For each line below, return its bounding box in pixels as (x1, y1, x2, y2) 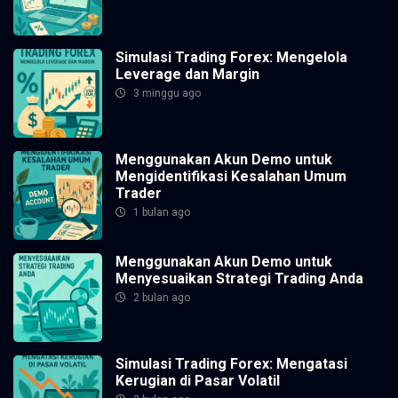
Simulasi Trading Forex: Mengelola (115, 49, 347, 66)
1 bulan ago (131, 206, 190, 219)
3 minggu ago (131, 87, 201, 99)
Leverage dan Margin (115, 66, 259, 83)
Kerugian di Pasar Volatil (115, 372, 280, 389)
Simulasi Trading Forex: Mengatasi (115, 355, 347, 372)
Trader (115, 185, 162, 202)
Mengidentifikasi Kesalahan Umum (115, 168, 346, 185)
